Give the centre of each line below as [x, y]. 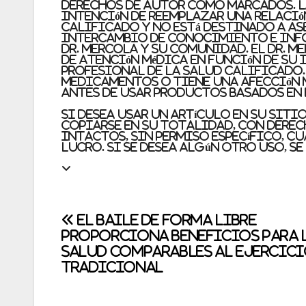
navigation [116, 253]
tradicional [112, 267]
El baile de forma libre [165, 220]
